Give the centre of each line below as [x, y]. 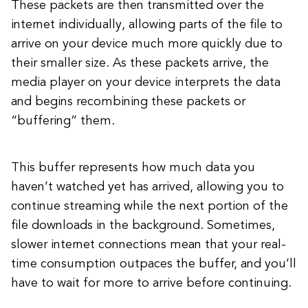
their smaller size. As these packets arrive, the [140, 63]
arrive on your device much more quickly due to [147, 44]
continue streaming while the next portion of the [150, 206]
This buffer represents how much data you [133, 168]
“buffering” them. [63, 121]
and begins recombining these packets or [128, 102]
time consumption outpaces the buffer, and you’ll [154, 264]
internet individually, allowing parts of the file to [147, 25]
